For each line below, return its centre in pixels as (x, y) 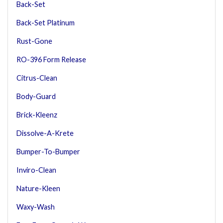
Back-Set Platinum (46, 22)
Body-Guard (36, 96)
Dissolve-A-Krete (45, 133)
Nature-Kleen (38, 188)
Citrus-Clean (37, 78)
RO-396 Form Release (51, 59)
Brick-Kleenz (37, 114)
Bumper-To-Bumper (48, 151)
